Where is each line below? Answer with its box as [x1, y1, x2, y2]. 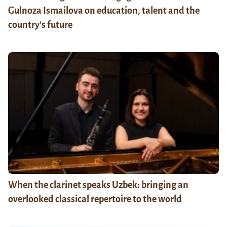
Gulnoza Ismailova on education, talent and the [8, 6, 200, 16]
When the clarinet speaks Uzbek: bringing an [8, 180, 188, 191]
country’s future [8, 20, 72, 30]
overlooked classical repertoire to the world [8, 194, 182, 205]
